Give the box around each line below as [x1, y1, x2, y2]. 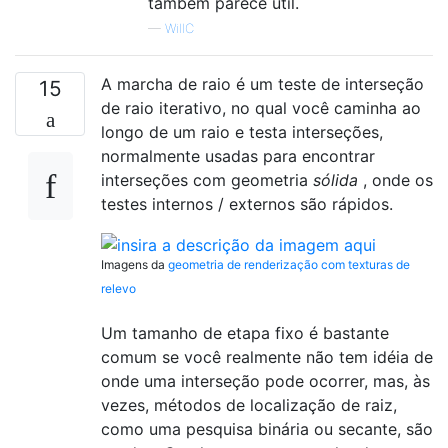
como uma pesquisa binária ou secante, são [101, 419, 433, 440]
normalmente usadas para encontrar [101, 145, 375, 166]
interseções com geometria [101, 169, 313, 190]
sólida [313, 169, 358, 190]
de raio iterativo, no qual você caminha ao [101, 97, 421, 118]
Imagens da [101, 257, 168, 273]
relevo [101, 281, 136, 297]
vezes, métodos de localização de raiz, [101, 395, 397, 416]
